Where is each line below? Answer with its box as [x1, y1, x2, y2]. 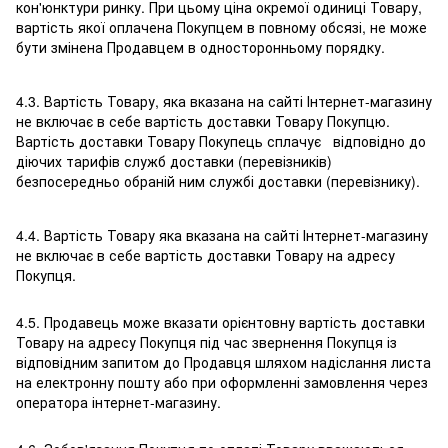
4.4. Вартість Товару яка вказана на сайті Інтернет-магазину [16, 225, 428, 246]
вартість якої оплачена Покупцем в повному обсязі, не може [16, 17, 427, 38]
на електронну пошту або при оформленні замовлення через [16, 372, 428, 393]
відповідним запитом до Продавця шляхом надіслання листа [16, 352, 431, 373]
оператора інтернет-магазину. [16, 392, 221, 413]
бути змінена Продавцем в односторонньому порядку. [16, 37, 385, 58]
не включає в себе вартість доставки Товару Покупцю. [16, 111, 390, 132]
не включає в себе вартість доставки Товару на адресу [16, 245, 395, 266]
